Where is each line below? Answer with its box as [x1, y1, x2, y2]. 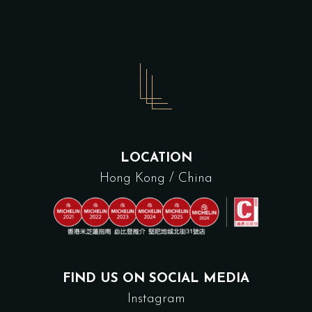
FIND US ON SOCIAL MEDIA [63, 272, 249, 286]
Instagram [127, 292, 185, 306]
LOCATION [120, 151, 192, 165]
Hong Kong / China [100, 171, 212, 185]
